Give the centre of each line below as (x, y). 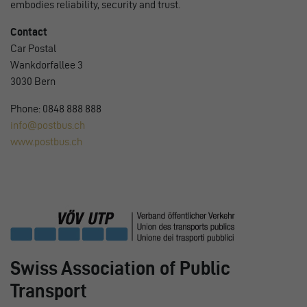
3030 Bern (33, 81)
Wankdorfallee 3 (47, 64)
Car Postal (33, 48)
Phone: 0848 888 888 (56, 108)
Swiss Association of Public (120, 268)
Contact (29, 32)
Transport (49, 290)
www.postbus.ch (46, 141)
